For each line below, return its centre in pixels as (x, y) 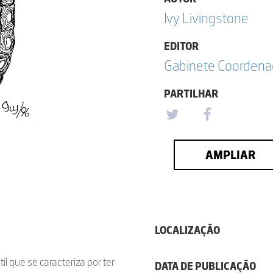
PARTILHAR (191, 94)
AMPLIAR (230, 155)
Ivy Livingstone (206, 18)
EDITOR (181, 46)
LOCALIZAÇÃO (187, 230)
